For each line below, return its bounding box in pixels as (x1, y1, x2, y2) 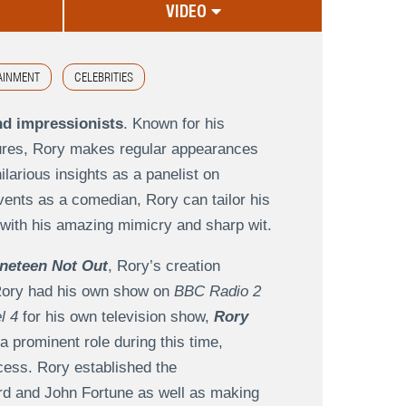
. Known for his (122, 115, 225, 133)
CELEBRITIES (73, 70, 133, 85)
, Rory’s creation (107, 257, 220, 275)
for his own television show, (17, 308, 214, 326)
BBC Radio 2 (173, 283, 261, 301)
